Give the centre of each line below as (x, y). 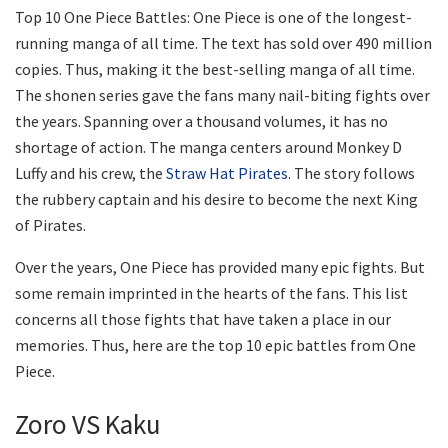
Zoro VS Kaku (88, 424)
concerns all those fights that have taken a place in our (203, 318)
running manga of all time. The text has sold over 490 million (223, 42)
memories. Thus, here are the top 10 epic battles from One (215, 344)
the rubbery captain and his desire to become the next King (216, 198)
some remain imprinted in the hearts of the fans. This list (211, 292)
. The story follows (351, 172)
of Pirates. (50, 224)
